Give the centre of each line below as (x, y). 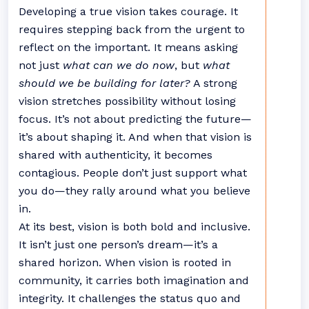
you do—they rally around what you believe (134, 191)
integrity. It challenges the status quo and (130, 298)
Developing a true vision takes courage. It (128, 11)
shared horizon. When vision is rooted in (125, 262)
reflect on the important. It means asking (128, 47)
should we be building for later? (104, 83)
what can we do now (119, 65)
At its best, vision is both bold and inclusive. (134, 227)
